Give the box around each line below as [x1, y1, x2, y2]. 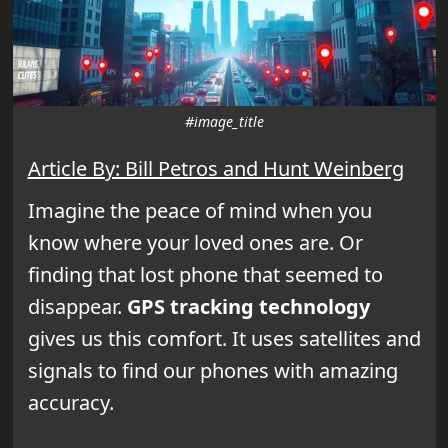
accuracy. [27, 388, 114, 416]
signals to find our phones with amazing [27, 356, 398, 384]
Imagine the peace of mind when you [27, 196, 372, 224]
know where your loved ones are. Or [27, 228, 363, 256]
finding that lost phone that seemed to [27, 260, 383, 288]
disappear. [27, 292, 127, 320]
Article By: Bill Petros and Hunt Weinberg [27, 154, 404, 182]
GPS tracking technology [126, 292, 370, 320]
